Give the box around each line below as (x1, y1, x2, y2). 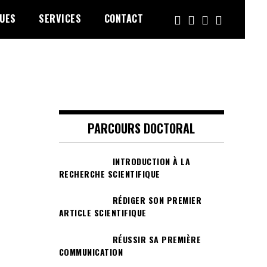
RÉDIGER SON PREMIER (112, 194, 201, 207)
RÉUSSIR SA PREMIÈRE (112, 232, 201, 246)
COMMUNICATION (58, 245, 123, 258)
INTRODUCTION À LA (112, 155, 190, 167)
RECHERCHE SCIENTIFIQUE (58, 167, 160, 180)
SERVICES (39, 11, 81, 26)
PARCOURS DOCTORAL (88, 119, 195, 137)
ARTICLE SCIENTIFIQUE (58, 206, 147, 219)
